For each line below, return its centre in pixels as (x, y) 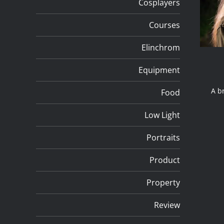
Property (163, 182)
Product (165, 160)
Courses (164, 25)
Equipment (159, 70)
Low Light (162, 115)
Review (167, 205)
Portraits (163, 137)
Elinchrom (161, 47)
